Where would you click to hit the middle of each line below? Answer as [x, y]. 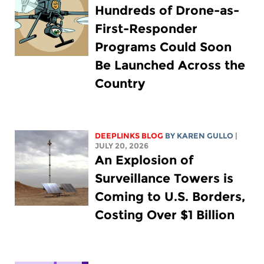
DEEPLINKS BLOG [129, 136]
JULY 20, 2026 [122, 146]
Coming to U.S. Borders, [170, 196]
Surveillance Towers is [164, 178]
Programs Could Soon [164, 47]
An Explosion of [144, 160]
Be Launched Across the [170, 65]
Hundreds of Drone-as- [167, 10]
